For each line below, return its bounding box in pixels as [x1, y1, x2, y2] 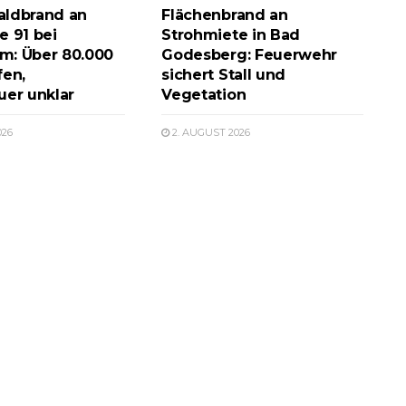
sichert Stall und [161, 65, 285, 83]
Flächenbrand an [161, 5, 288, 24]
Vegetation [161, 85, 246, 103]
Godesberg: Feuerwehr [161, 45, 338, 63]
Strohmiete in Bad [161, 25, 300, 43]
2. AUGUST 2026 [169, 125, 251, 139]
